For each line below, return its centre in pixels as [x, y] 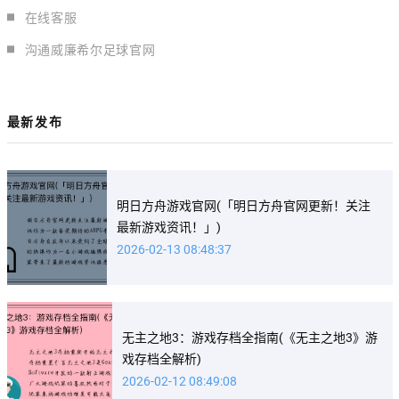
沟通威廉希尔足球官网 [90, 49]
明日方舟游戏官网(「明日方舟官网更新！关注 [244, 205]
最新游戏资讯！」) [169, 227]
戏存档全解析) [161, 358]
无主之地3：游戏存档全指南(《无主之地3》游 [249, 337]
